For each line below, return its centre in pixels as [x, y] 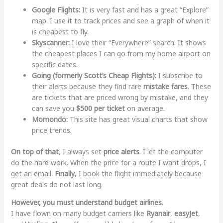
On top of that [35, 151]
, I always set [81, 151]
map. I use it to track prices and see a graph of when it [120, 20]
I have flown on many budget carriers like [78, 213]
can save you [54, 108]
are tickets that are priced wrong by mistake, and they [120, 97]
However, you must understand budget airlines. [87, 202]
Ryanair [158, 213]
